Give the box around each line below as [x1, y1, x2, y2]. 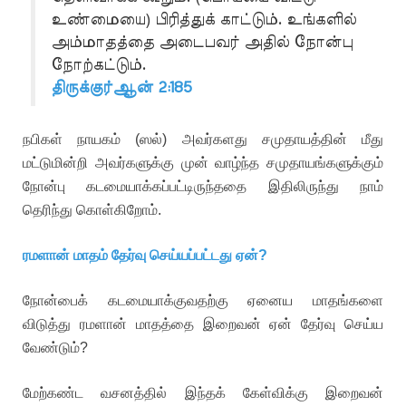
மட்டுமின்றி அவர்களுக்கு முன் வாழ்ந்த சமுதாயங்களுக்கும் [23, 155, 383, 170]
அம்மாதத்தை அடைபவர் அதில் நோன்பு [50, 34, 353, 50]
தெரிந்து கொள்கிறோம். [23, 202, 161, 217]
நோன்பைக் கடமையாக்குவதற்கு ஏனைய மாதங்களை [23, 293, 383, 308]
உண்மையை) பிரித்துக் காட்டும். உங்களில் [50, 11, 356, 27]
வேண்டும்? [23, 340, 88, 355]
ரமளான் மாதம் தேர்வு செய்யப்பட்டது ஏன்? [23, 247, 267, 263]
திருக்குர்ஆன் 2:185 [50, 79, 191, 95]
